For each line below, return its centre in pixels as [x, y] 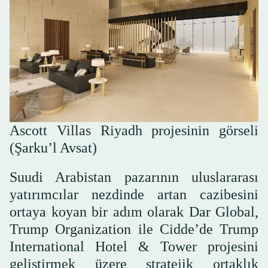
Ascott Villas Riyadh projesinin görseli [134, 130]
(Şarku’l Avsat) [53, 147]
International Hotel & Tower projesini [134, 246]
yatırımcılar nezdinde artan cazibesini [134, 194]
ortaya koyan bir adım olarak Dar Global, [134, 211]
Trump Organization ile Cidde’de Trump [134, 229]
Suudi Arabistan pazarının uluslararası [134, 177]
